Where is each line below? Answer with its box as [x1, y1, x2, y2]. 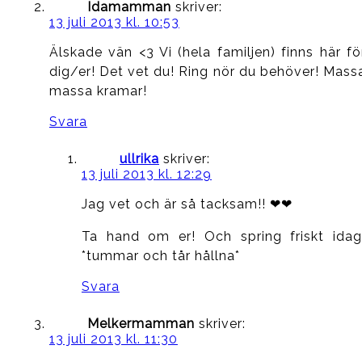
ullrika [119, 150, 159, 166]
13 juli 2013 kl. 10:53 [48, 14, 179, 30]
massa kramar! [48, 82, 147, 99]
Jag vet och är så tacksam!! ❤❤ [81, 196, 293, 212]
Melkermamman [86, 315, 195, 331]
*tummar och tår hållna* [81, 247, 240, 263]
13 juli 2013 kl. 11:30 [48, 330, 178, 347]
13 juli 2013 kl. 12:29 [81, 166, 212, 182]
